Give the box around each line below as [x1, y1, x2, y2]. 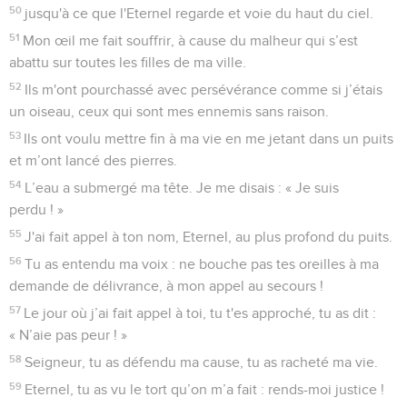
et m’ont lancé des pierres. [9, 154, 177, 169]
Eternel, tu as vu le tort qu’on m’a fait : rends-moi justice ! [25, 382, 385, 398]
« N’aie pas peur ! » [9, 328, 127, 343]
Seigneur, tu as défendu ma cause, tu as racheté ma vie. [25, 355, 379, 371]
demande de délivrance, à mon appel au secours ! [9, 279, 323, 294]
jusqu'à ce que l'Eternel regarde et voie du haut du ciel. [25, 6, 374, 22]
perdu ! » [9, 203, 64, 218]
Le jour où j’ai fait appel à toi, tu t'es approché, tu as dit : [24, 306, 377, 322]
